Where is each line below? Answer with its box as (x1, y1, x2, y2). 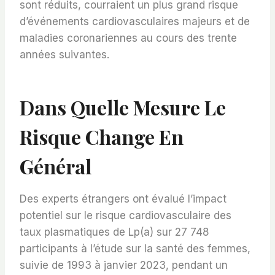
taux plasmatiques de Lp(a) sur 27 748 (20, 226, 209, 239)
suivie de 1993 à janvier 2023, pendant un (20, 259, 228, 272)
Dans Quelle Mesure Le (20, 94, 226, 121)
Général (20, 153, 91, 180)
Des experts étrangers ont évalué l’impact (20, 193, 227, 206)
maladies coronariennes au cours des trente (20, 32, 237, 45)
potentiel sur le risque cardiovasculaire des (20, 209, 231, 222)
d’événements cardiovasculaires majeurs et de (20, 15, 250, 28)
